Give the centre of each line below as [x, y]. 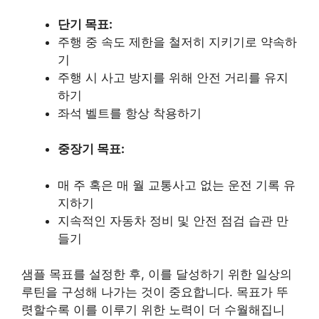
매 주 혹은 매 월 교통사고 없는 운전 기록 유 [177, 185]
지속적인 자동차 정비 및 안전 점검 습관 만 [173, 220]
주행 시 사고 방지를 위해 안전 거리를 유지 [173, 77]
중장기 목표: [91, 149]
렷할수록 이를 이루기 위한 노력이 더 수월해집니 [153, 310]
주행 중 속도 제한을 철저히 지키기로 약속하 [177, 42]
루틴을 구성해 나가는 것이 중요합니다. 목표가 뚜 [155, 292]
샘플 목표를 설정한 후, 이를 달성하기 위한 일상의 [157, 274]
